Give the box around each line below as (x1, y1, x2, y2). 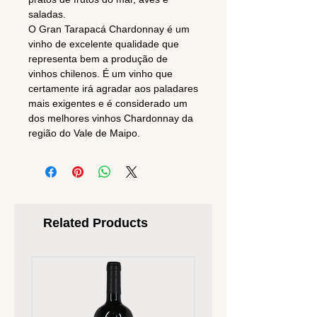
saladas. (28, 8, 66, 21)
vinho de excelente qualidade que (28, 38, 179, 50)
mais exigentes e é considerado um (28, 98, 188, 110)
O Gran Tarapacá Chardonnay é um (28, 23, 190, 35)
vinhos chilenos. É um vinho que (28, 68, 173, 80)
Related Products (43, 216, 148, 231)
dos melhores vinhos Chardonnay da (28, 113, 193, 125)
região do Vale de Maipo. (28, 127, 140, 139)
